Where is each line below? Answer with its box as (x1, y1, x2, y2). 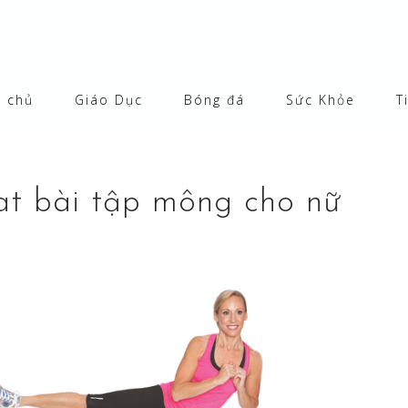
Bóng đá (183, 91, 245, 108)
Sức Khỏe (285, 91, 355, 108)
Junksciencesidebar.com (35, 28, 373, 61)
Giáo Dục (74, 91, 143, 108)
